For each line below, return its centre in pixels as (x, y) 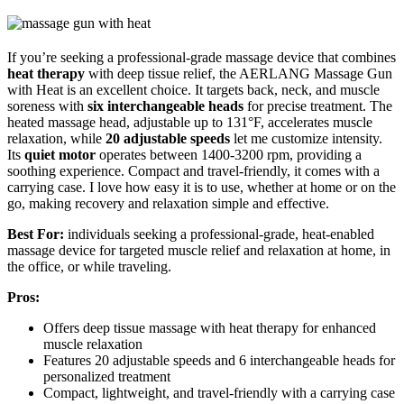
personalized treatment (107, 376)
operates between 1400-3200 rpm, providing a (229, 154)
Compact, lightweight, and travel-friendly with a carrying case (219, 392)
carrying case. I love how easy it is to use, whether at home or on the (202, 187)
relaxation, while (56, 138)
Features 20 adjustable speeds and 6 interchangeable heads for (219, 360)
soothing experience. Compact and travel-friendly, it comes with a (193, 170)
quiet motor (60, 154)
